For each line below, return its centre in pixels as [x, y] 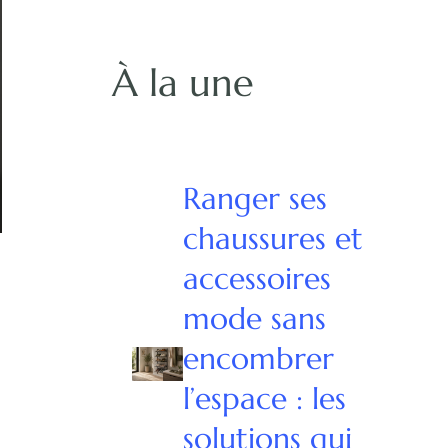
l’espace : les [265, 398]
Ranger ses [255, 198]
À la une [183, 82]
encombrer [259, 358]
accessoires [257, 278]
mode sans [255, 318]
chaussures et [273, 238]
